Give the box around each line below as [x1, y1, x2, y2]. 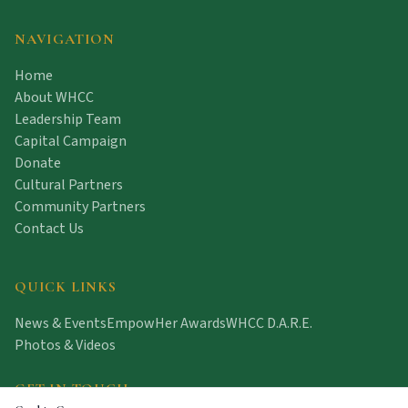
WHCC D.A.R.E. [226, 313, 312, 333]
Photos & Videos [15, 335, 116, 355]
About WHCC [15, 87, 94, 107]
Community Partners [15, 197, 146, 217]
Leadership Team [15, 109, 121, 129]
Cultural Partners [15, 175, 123, 195]
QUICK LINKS [15, 278, 117, 296]
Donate [15, 153, 61, 173]
